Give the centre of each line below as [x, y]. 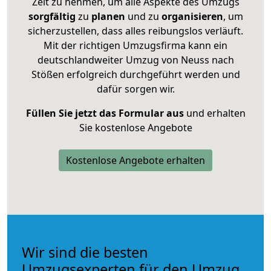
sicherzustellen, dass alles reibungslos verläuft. [135, 31]
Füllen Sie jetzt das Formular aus [105, 113]
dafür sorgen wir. [135, 89]
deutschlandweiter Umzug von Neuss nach [135, 60]
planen [108, 16]
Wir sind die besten [85, 252]
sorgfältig [52, 16]
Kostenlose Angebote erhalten [135, 160]
